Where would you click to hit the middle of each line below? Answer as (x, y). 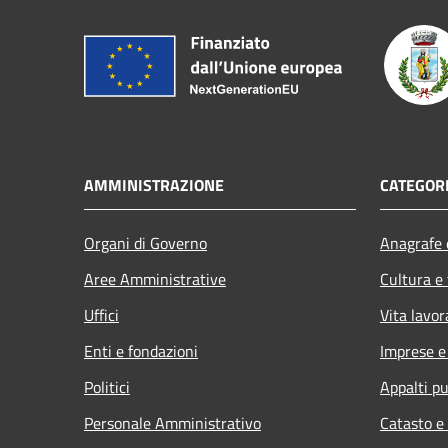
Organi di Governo (145, 242)
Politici (107, 386)
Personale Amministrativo (172, 422)
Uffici (101, 314)
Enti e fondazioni (141, 350)
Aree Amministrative (155, 278)
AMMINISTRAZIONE (154, 184)
